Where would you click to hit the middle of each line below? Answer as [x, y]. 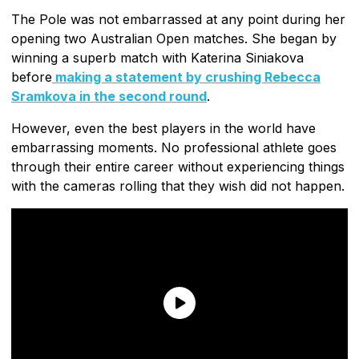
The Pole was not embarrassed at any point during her [178, 20]
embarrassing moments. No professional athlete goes [174, 148]
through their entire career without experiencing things [178, 167]
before [32, 77]
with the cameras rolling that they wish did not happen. [178, 186]
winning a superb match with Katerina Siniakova [157, 58]
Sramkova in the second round [109, 97]
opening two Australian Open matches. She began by [174, 39]
